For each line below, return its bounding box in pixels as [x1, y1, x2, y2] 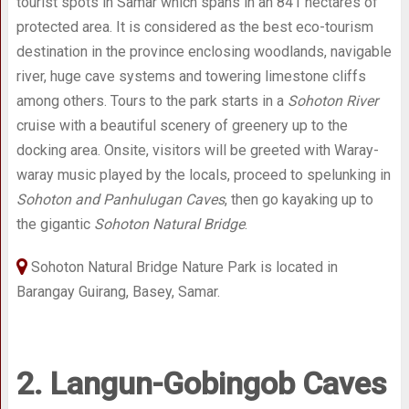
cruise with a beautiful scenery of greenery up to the [16, 117, 348, 134]
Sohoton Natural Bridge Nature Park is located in [26, 258, 338, 276]
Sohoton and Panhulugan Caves [16, 191, 225, 208]
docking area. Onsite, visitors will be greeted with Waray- [16, 142, 379, 159]
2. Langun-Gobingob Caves [16, 365, 387, 402]
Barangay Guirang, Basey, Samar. [16, 283, 220, 300]
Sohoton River [287, 92, 378, 110]
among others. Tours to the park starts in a [16, 92, 288, 110]
